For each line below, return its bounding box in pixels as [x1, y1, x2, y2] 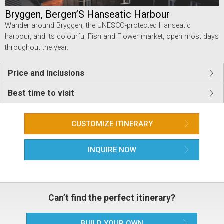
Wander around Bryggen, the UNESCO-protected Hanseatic [5, 21, 191, 30]
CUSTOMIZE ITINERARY [71, 119, 153, 128]
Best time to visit [8, 88, 74, 98]
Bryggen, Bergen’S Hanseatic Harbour [5, 8, 170, 20]
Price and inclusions [8, 68, 84, 78]
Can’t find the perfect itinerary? [48, 192, 175, 203]
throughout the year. [5, 43, 68, 52]
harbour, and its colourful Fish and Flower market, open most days [5, 32, 219, 41]
